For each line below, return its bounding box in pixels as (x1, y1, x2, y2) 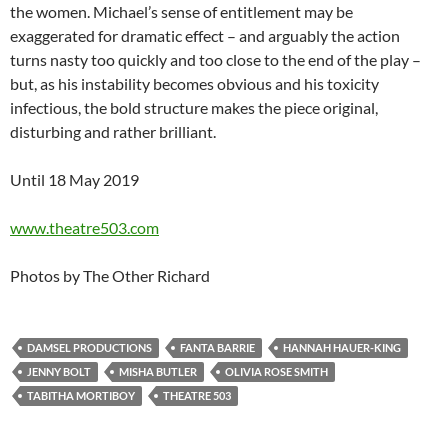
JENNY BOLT (27, 365, 91, 379)
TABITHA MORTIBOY (27, 389, 135, 403)
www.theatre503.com (10, 218, 159, 238)
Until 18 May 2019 (10, 170, 139, 190)
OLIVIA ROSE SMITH (225, 365, 328, 379)
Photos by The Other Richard (10, 266, 210, 286)
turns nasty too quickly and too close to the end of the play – (10, 50, 421, 70)
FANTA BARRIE (180, 341, 255, 355)
